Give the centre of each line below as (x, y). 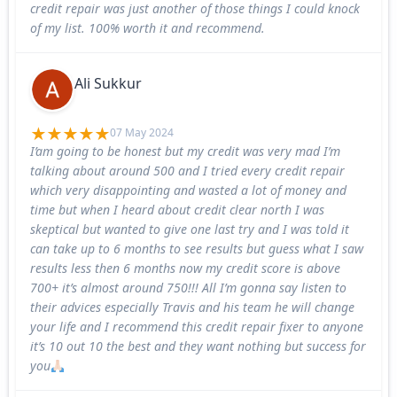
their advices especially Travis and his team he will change (192, 307)
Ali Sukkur (108, 83)
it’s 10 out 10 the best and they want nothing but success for (198, 346)
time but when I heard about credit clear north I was (177, 210)
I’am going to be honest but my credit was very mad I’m (185, 152)
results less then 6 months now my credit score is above (185, 269)
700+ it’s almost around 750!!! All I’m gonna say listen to (188, 288)
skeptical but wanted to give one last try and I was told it (190, 230)
